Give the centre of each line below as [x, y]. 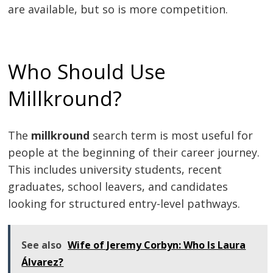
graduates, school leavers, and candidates [118, 186]
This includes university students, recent [115, 169]
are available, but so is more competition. [118, 9]
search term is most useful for [172, 135]
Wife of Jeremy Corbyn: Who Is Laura [157, 245]
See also [42, 245]
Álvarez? [43, 262]
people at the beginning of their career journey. [134, 152]
